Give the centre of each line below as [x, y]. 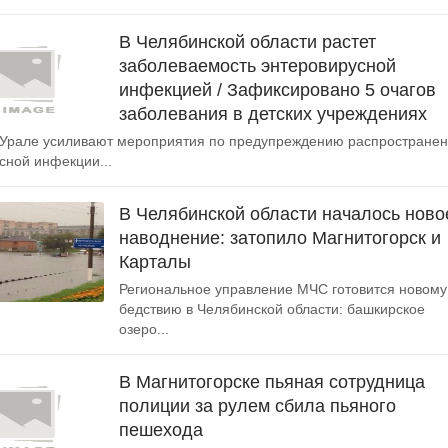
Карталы [155, 262]
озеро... [144, 329]
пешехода [161, 430]
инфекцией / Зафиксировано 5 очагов [277, 90]
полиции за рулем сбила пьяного [257, 406]
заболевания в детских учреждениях [273, 114]
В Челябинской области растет [247, 42]
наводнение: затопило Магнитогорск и [280, 238]
